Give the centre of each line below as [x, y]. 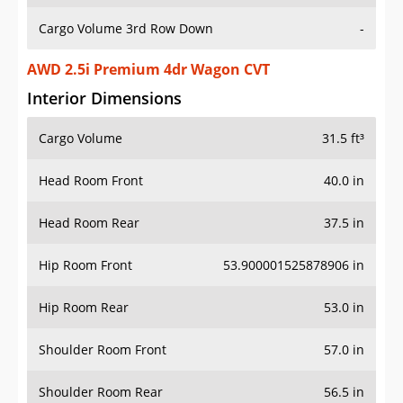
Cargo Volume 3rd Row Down [126, 29]
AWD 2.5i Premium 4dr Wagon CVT [148, 70]
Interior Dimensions [104, 99]
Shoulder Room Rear [101, 392]
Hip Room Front [85, 265]
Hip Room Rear [84, 308]
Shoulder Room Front [103, 350]
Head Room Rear [89, 223]
